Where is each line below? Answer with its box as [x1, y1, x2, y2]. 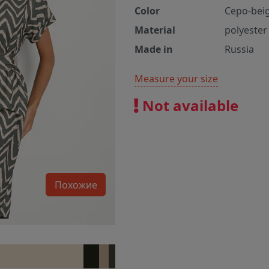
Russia [224, 43, 254, 56]
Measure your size [134, 72, 218, 86]
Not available [139, 95, 238, 116]
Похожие [54, 178, 97, 192]
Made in [134, 43, 173, 56]
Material [134, 23, 175, 37]
